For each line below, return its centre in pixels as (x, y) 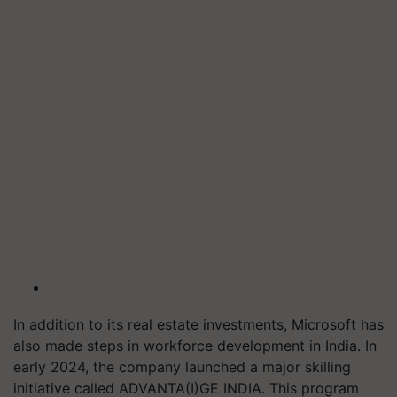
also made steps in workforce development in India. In (195, 345)
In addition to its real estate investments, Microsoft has (198, 324)
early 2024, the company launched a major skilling (182, 366)
